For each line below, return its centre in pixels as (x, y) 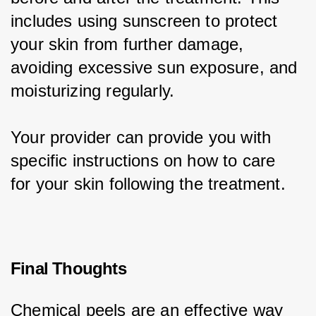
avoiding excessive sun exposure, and (157, 67)
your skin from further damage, (130, 44)
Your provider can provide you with (144, 137)
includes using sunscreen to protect (147, 20)
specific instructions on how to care (146, 160)
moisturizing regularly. (93, 90)
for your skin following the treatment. (148, 183)
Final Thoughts (68, 268)
